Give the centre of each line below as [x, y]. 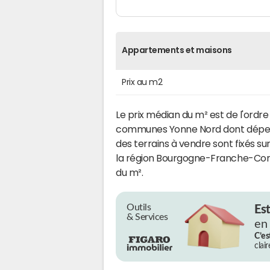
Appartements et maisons [177, 50]
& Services [147, 217]
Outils [139, 207]
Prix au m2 [142, 82]
